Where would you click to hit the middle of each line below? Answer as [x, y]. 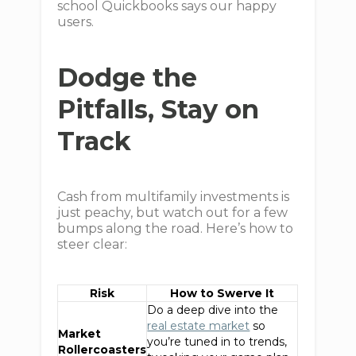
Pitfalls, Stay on [159, 109]
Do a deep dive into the [213, 310]
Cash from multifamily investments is [174, 197]
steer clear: [93, 244]
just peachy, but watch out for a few [173, 213]
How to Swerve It [222, 293]
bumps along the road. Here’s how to [176, 228]
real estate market [199, 326]
